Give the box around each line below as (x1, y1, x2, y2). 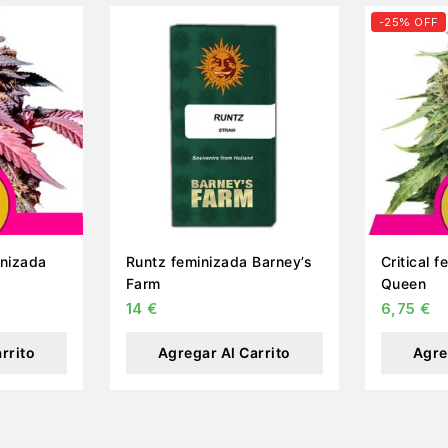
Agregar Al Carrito (157, 343, 291, 361)
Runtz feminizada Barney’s (125, 253, 312, 271)
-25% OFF (378, 14, 439, 29)
